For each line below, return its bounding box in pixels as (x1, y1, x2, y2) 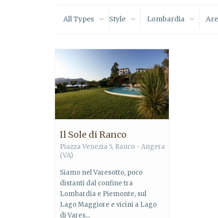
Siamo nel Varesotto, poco (60, 168, 143, 177)
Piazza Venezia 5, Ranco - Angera (60, 142, 165, 151)
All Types (63, 15, 94, 23)
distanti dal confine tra (60, 179, 133, 187)
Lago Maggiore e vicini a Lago (60, 200, 157, 209)
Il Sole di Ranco (60, 128, 127, 140)
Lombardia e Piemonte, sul (60, 189, 146, 198)
